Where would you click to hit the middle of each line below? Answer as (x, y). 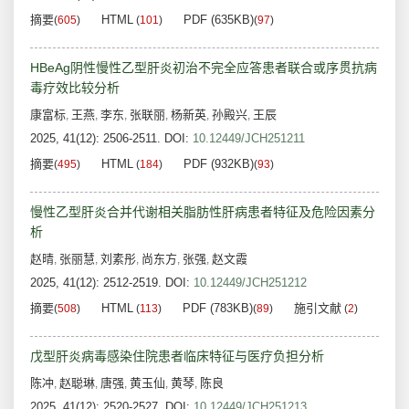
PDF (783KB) (218, 309)
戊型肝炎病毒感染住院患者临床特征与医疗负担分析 (177, 357)
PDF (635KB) (219, 20)
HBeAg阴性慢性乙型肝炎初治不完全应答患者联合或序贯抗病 (204, 68)
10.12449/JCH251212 (250, 283)
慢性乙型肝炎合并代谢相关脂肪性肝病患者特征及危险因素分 (203, 212)
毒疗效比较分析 (75, 88)
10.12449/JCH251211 (249, 139)
